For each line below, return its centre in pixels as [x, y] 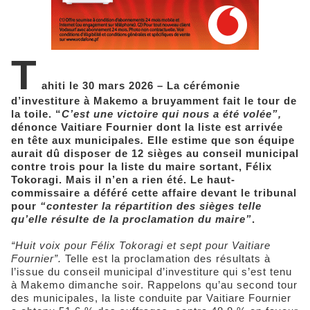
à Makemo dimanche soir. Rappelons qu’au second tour [154, 285]
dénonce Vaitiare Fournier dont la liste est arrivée [147, 127]
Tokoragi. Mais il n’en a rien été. [101, 180]
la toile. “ [36, 114]
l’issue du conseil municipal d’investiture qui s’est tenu [152, 272]
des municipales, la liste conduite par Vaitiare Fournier [151, 298]
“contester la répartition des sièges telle [151, 206]
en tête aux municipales [76, 140]
